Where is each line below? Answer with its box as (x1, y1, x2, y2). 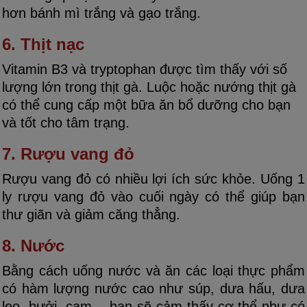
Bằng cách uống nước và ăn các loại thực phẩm (2, 263, 305, 279)
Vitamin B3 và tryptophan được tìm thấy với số (2, 62, 287, 77)
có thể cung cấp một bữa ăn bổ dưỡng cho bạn (2, 97, 291, 113)
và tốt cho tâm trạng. (2, 115, 130, 131)
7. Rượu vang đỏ (2, 145, 134, 164)
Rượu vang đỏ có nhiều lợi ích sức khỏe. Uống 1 (2, 171, 305, 187)
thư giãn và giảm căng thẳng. (2, 207, 180, 223)
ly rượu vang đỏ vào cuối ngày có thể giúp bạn (2, 189, 305, 205)
